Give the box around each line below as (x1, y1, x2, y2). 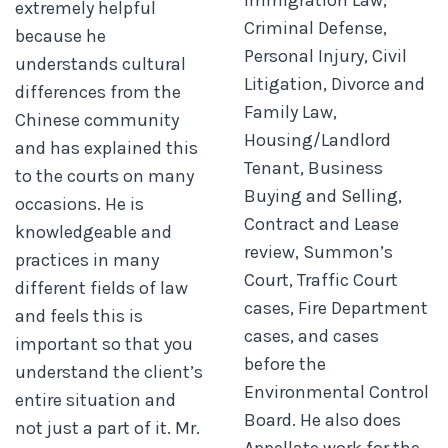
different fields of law (15, 276, 188, 299)
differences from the (15, 80, 181, 103)
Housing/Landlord (244, 128, 391, 151)
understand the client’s (15, 360, 203, 383)
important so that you (15, 332, 193, 355)
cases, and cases (244, 324, 379, 347)
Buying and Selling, (244, 184, 402, 207)
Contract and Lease (244, 212, 399, 235)
